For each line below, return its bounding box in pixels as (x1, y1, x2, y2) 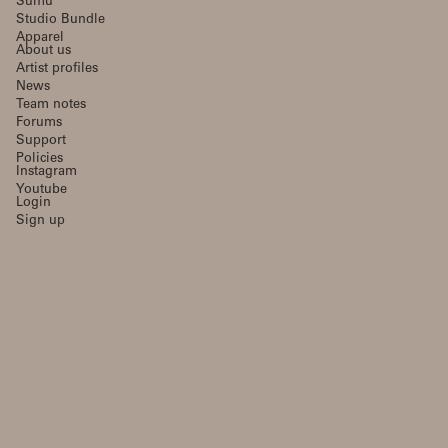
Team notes (16, 98, 86, 112)
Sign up (16, 214, 65, 228)
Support (16, 134, 66, 148)
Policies (16, 152, 63, 166)
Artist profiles (16, 62, 98, 76)
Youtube (16, 183, 67, 197)
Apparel (16, 31, 64, 45)
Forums (16, 116, 62, 130)
